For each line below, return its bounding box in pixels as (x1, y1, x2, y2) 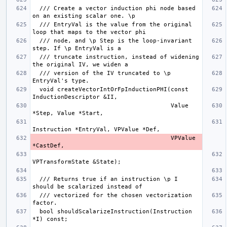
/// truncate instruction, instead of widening (32, 53, 40, 60)
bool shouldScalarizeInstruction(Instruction (32, 208, 40, 215)
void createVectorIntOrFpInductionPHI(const (32, 86, 40, 93)
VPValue (32, 134, 171, 141)
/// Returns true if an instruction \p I (32, 175, 40, 182)
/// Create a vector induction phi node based (32, 5, 40, 12)
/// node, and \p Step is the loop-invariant (32, 37, 40, 44)
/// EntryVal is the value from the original (32, 21, 40, 28)
